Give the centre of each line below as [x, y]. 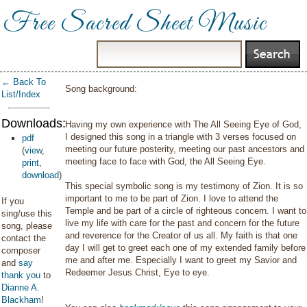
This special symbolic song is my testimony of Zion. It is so [184, 186]
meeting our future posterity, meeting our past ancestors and [185, 149]
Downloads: [34, 123]
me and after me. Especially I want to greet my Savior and [181, 260]
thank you [21, 275]
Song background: [101, 89]
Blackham [21, 300]
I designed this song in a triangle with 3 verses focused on [181, 137]
